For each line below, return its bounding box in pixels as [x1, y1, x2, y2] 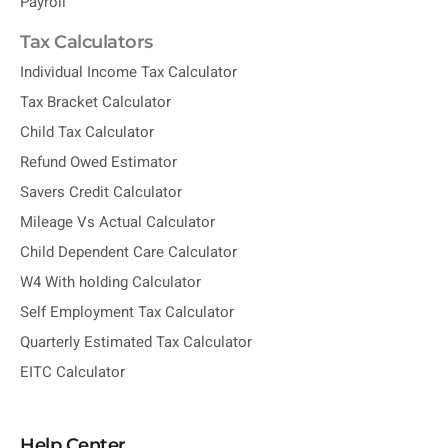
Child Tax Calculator [20, 121, 154, 143]
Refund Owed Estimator [20, 151, 177, 173]
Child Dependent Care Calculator [20, 241, 237, 263]
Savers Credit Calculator [20, 181, 182, 203]
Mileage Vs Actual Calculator [20, 211, 215, 233]
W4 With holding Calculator [20, 271, 201, 293]
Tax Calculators [20, 31, 153, 53]
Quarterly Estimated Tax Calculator [20, 331, 252, 353]
